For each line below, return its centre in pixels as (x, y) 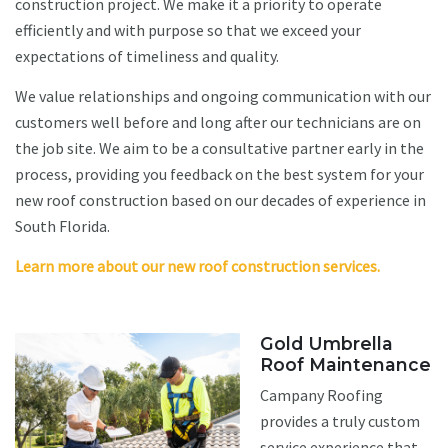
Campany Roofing (321, 395)
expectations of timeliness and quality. (147, 56)
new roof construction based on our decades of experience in (220, 200)
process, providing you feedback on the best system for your (219, 174)
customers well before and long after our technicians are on (218, 122)
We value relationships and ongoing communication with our (223, 96)
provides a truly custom (340, 421)
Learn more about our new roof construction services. (197, 266)
